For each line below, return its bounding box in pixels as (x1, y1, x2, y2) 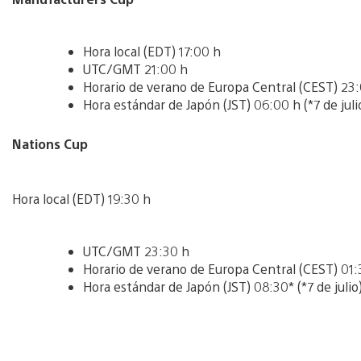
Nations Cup (12, 135, 88, 152)
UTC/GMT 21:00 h (83, 60, 188, 77)
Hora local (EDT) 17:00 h (83, 42, 221, 60)
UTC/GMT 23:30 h (83, 242, 189, 259)
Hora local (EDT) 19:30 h (12, 189, 151, 207)
